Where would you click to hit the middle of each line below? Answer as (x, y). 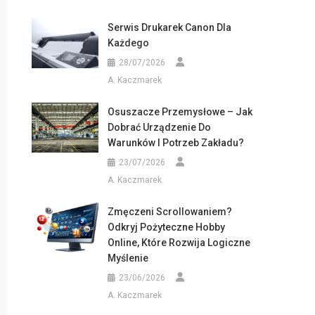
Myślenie (128, 258)
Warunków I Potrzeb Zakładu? (175, 143)
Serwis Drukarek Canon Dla (169, 27)
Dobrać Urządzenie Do (159, 127)
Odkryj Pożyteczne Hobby (166, 227)
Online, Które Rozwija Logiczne (179, 243)
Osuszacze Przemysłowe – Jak (180, 112)
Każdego (128, 43)
